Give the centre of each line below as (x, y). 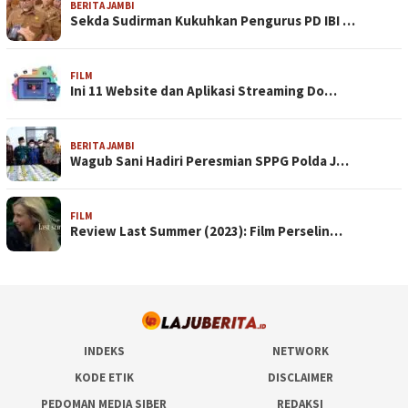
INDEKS (104, 352)
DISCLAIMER (300, 378)
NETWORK (300, 352)
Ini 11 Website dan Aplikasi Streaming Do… (204, 91)
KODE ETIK (104, 378)
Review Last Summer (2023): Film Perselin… (206, 231)
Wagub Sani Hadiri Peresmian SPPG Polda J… (209, 161)
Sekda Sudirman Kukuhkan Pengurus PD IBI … (213, 21)
